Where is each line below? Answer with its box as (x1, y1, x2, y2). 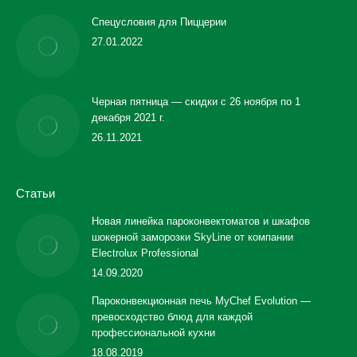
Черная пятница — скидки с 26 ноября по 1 (92, 96, 300, 108)
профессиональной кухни (92, 327, 215, 339)
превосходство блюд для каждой (92, 311, 253, 323)
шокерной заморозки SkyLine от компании (92, 231, 293, 243)
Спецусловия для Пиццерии (92, 16, 226, 28)
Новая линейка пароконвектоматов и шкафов (92, 215, 310, 227)
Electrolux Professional (92, 247, 198, 259)
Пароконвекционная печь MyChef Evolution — (92, 295, 311, 307)
